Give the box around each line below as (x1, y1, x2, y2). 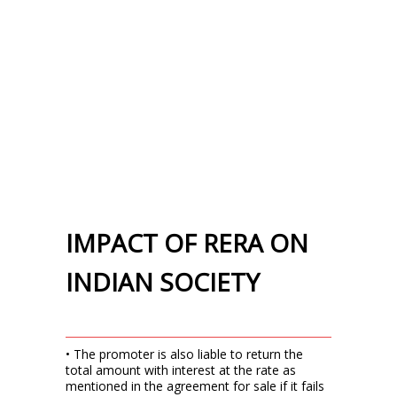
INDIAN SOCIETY (66, 265, 260, 299)
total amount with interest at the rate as (66, 362, 296, 378)
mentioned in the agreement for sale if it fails (66, 378, 324, 394)
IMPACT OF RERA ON (66, 226, 308, 260)
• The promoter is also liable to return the (66, 346, 303, 362)
